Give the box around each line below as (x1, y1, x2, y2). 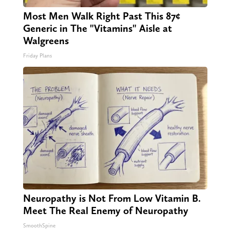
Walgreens (23, 34, 69, 47)
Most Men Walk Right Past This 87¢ (23, 10, 180, 23)
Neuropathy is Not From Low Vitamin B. (23, 192, 201, 205)
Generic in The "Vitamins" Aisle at (23, 22, 172, 35)
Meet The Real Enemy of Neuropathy (23, 204, 188, 217)
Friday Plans (23, 52, 52, 60)
